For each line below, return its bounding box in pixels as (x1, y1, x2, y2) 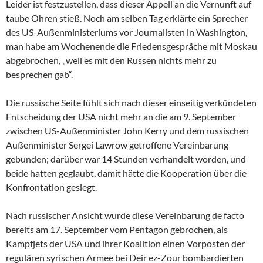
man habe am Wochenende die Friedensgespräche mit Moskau (6, 40, 257, 52)
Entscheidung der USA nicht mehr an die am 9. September (6, 110, 236, 122)
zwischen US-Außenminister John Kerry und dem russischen (6, 124, 249, 136)
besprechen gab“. (6, 68, 73, 80)
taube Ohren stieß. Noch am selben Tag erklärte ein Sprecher (6, 12, 248, 23)
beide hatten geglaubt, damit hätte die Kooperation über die (6, 167, 247, 178)
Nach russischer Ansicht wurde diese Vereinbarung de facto (6, 209, 244, 221)
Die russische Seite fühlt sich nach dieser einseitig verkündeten (6, 96, 257, 108)
